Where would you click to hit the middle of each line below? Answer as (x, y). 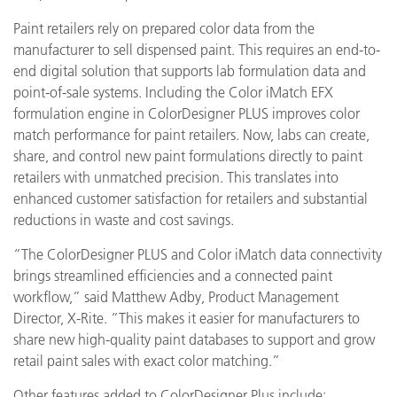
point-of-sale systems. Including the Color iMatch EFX (173, 92)
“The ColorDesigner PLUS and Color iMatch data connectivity (198, 254)
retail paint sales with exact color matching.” (147, 360)
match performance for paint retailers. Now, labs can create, (191, 134)
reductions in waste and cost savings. (124, 219)
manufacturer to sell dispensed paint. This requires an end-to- (197, 49)
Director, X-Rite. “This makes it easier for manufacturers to (187, 318)
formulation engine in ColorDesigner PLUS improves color (187, 113)
